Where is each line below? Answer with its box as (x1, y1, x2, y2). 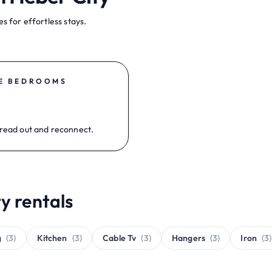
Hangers (171, 233, 205, 243)
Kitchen (36, 233, 67, 243)
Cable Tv (103, 233, 137, 243)
